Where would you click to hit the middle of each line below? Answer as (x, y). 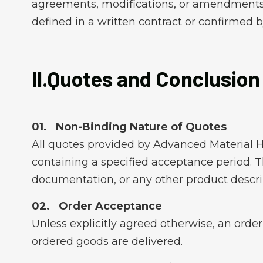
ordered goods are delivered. (107, 241)
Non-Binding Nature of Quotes (141, 127)
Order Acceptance (110, 206)
